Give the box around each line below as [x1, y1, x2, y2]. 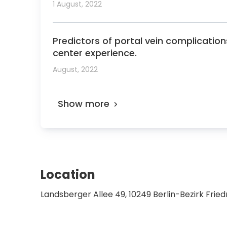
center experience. [53, 47, 137, 59]
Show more [58, 97, 109, 110]
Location [41, 166, 95, 183]
